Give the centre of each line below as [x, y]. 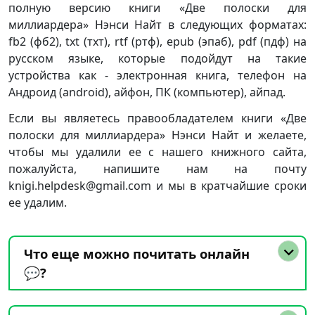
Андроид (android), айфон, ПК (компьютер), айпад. [147, 92]
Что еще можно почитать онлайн [137, 253]
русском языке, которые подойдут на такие [157, 58]
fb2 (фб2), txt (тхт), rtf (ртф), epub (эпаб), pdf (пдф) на [157, 41]
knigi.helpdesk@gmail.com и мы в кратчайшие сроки [157, 186]
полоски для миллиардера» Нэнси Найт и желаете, [157, 135]
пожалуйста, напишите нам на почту [157, 169]
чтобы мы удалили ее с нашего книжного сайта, [157, 152]
